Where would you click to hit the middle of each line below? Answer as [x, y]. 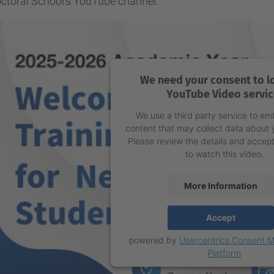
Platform [224, 253]
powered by [154, 240]
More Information [220, 186]
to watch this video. [224, 154]
